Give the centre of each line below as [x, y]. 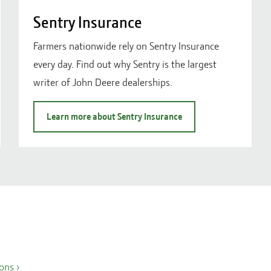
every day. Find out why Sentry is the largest [125, 64]
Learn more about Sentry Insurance [114, 116]
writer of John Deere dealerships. [103, 82]
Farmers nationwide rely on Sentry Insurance [126, 46]
